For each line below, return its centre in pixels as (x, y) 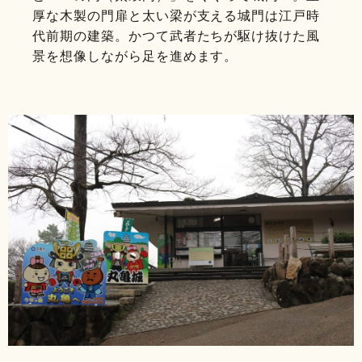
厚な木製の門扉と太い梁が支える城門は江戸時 (177, 16)
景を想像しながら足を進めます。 (135, 57)
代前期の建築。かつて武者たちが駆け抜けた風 (177, 36)
